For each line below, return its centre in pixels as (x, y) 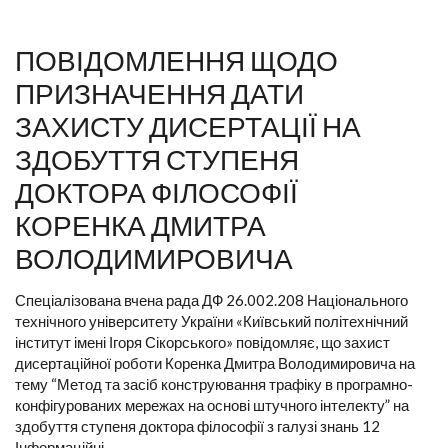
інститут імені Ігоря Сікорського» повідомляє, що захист (202, 342)
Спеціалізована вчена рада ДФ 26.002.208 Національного (211, 300)
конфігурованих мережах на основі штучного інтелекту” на (212, 405)
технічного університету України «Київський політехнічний (211, 321)
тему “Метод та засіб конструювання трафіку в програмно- (214, 384)
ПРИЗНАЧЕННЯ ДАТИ (159, 93)
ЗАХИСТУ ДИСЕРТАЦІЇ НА (188, 126)
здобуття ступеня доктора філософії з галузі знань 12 (197, 426)
